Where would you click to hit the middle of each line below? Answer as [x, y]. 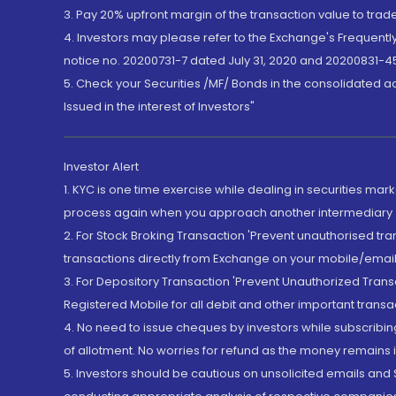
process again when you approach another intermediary [228, 213]
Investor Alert [101, 167]
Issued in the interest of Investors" [159, 107]
